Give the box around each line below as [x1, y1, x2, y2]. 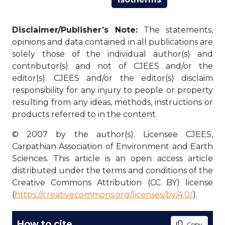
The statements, [138, 25, 213, 35]
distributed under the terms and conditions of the [12, 166, 213, 175]
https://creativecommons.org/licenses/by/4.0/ [15, 190, 193, 199]
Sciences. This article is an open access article [12, 154, 213, 163]
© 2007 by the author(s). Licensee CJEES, [12, 130, 213, 139]
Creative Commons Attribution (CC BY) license [12, 178, 213, 187]
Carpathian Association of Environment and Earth [12, 142, 213, 151]
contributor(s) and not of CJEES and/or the [12, 61, 213, 71]
